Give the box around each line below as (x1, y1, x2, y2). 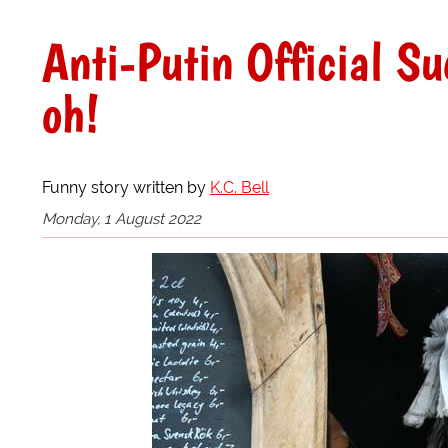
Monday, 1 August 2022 (42, 209, 201, 228)
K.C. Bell (210, 177, 269, 197)
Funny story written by (42, 177, 210, 197)
